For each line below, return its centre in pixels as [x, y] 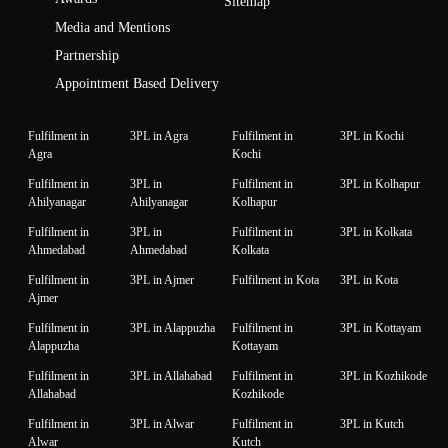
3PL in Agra [159, 136]
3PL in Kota [369, 280]
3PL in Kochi [372, 136]
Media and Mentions [112, 27]
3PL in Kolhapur [380, 184]
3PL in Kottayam [380, 328]
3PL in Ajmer [162, 280]
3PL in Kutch [372, 424]
